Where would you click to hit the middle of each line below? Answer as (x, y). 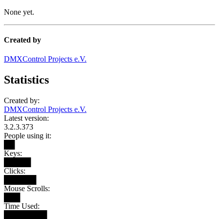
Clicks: (15, 171)
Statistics (26, 80)
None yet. (19, 12)
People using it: (28, 136)
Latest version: (26, 118)
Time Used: (22, 206)
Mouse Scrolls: (27, 188)
